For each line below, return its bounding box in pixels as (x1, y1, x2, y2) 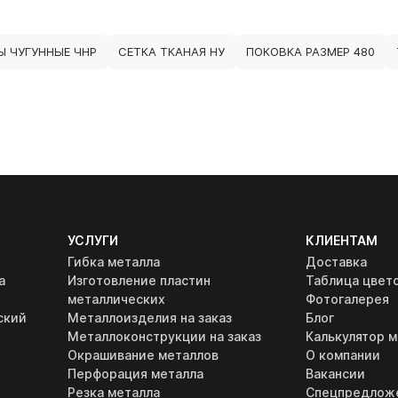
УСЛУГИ (68, 233, 119, 248)
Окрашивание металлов (68, 347, 219, 362)
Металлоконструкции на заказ (68, 329, 262, 344)
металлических (68, 291, 166, 306)
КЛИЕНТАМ (305, 233, 378, 248)
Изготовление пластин (68, 273, 211, 288)
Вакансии (305, 366, 365, 381)
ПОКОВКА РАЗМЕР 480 (246, 44, 375, 59)
